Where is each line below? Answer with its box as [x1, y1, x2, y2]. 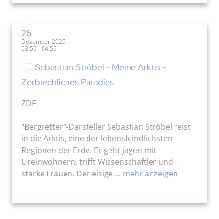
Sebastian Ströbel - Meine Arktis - [35, 62, 166, 73]
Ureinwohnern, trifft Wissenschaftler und [22, 156, 173, 167]
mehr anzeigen [121, 168, 178, 179]
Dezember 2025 [22, 37, 66, 45]
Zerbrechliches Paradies [22, 76, 114, 88]
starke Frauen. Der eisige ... [22, 168, 121, 179]
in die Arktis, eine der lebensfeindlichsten [22, 133, 173, 144]
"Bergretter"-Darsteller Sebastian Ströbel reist [22, 121, 191, 132]
